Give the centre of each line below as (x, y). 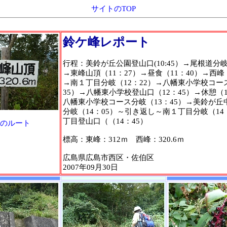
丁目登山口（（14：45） (105, 121)
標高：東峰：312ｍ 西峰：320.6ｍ (124, 139)
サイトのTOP (113, 9)
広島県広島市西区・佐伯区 (108, 157)
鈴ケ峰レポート (106, 42)
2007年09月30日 (90, 167)
